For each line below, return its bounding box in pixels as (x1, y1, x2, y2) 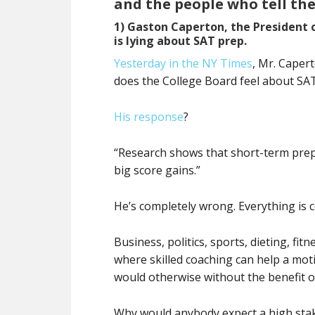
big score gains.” (114, 162, 200, 178)
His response (114, 109, 184, 124)
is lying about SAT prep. (114, 33, 247, 49)
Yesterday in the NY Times (114, 56, 252, 71)
